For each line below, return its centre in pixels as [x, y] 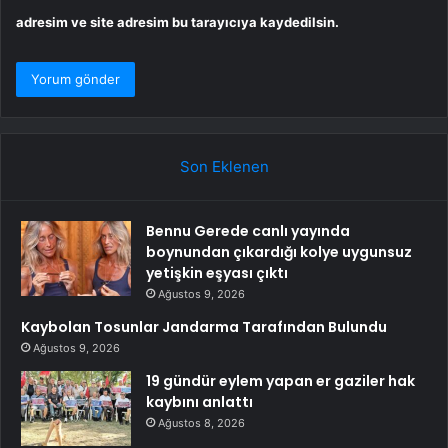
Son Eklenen [224, 166]
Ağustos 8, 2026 [201, 422]
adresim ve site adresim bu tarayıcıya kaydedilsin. [177, 21]
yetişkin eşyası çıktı [217, 272]
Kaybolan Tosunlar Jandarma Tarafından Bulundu [204, 326]
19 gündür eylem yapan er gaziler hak [280, 380]
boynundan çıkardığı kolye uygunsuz [279, 251]
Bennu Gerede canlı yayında [248, 230]
